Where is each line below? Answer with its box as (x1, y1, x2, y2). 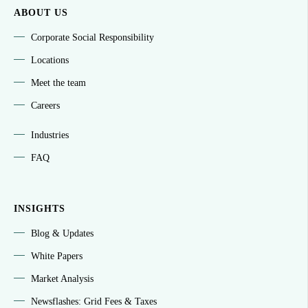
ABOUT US (14, 8, 68, 19)
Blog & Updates (31, 228, 93, 239)
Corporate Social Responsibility (31, 32, 154, 43)
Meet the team (31, 78, 86, 89)
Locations (31, 55, 69, 66)
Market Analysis (31, 274, 93, 285)
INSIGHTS (14, 203, 65, 214)
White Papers (31, 251, 82, 262)
